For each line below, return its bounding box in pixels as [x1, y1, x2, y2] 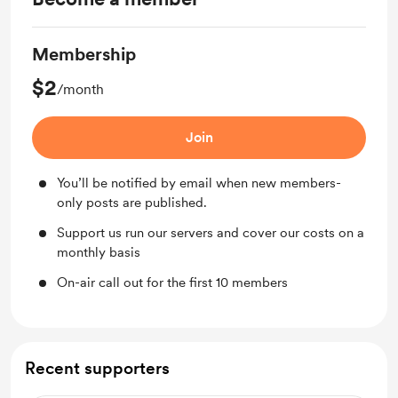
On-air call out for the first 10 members [57, 275, 288, 291]
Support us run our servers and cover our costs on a [57, 225, 364, 241]
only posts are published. [57, 195, 207, 211]
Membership [32, 44, 136, 65]
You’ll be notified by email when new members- [57, 175, 341, 191]
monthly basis [57, 244, 140, 260]
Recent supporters [25, 358, 170, 378]
